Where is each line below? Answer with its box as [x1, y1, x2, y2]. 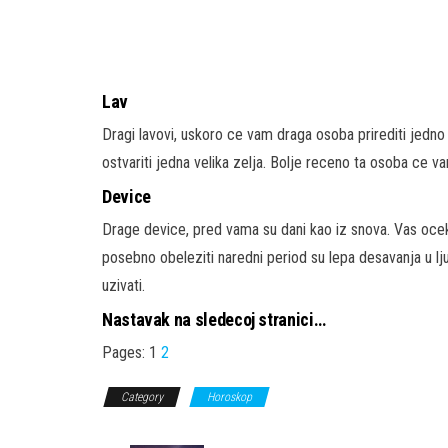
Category [121, 389, 163, 404]
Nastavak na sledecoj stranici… [102, 308, 326, 330]
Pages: [102, 342, 149, 362]
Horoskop [207, 389, 252, 404]
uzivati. [102, 275, 145, 295]
